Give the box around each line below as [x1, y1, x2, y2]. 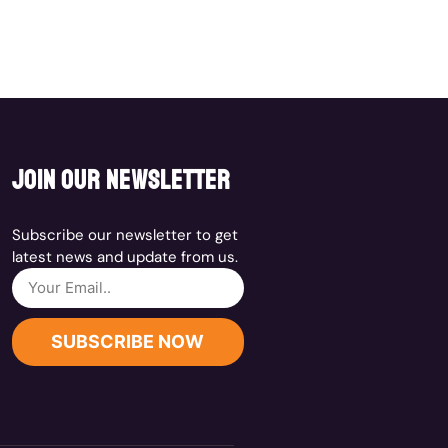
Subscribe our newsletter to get [11, 224, 238, 245]
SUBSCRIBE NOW [51, 330, 205, 352]
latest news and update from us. [11, 246, 238, 267]
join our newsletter [11, 163, 231, 197]
